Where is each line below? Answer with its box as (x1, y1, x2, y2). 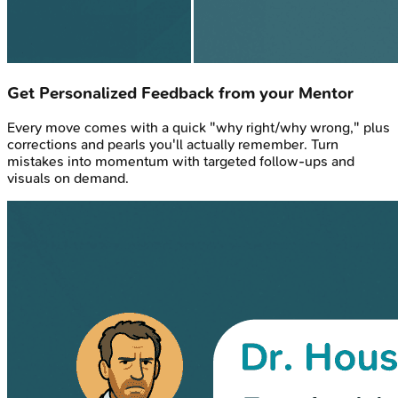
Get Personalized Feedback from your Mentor (7, 83, 354, 103)
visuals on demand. (7, 170, 129, 187)
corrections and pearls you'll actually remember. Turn (7, 136, 338, 154)
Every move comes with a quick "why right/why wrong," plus (7, 119, 390, 137)
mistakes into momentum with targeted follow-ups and (7, 153, 354, 171)
